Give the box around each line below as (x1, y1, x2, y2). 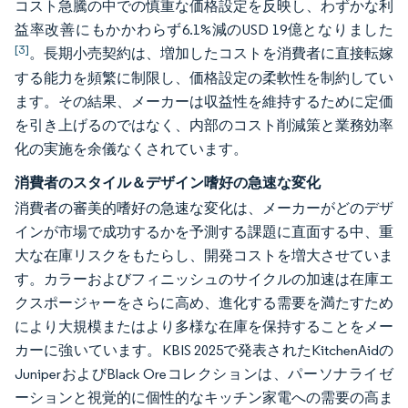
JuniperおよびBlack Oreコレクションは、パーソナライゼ (15, 365, 393, 382)
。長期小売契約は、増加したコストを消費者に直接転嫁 (29, 45, 393, 62)
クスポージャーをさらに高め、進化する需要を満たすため (15, 294, 393, 311)
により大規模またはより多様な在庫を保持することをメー (15, 318, 393, 335)
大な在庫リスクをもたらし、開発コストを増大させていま (15, 247, 393, 264)
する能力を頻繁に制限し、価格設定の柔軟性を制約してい (15, 69, 393, 87)
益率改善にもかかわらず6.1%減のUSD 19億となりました (15, 21, 393, 38)
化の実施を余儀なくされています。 (15, 140, 248, 158)
